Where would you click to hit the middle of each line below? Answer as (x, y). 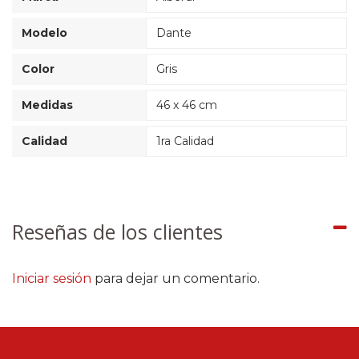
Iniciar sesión (52, 279)
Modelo (44, 33)
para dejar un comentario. (175, 279)
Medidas (47, 105)
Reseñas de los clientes (117, 232)
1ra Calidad (185, 141)
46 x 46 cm (187, 105)
